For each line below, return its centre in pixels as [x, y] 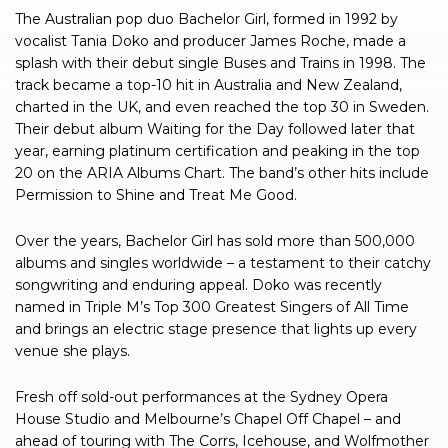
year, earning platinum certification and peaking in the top [217, 150]
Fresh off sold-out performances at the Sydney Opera [201, 396]
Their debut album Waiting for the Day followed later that [215, 128]
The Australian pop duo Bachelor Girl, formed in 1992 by [206, 18]
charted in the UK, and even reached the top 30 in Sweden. [222, 106]
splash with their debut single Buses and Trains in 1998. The [220, 62]
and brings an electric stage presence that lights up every [216, 328]
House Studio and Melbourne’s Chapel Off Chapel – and [208, 418]
